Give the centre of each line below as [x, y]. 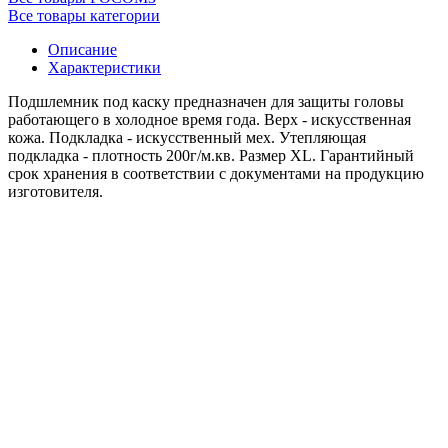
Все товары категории [84, 15]
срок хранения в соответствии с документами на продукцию [216, 173]
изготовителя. [55, 191]
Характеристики [104, 67]
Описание [82, 49]
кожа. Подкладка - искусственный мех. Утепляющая [187, 137]
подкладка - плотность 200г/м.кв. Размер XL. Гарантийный [211, 155]
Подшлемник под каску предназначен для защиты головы [206, 101]
